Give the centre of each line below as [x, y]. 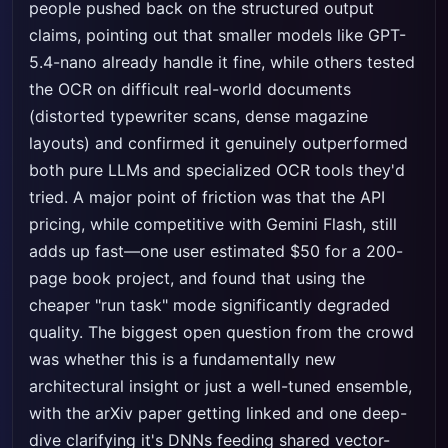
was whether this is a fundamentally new [182, 359]
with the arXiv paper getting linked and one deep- [218, 413]
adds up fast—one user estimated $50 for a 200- [216, 251]
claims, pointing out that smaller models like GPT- [217, 35]
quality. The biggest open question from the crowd [221, 332]
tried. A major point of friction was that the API [207, 197]
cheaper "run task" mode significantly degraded [209, 305]
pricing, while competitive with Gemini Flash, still [213, 224]
